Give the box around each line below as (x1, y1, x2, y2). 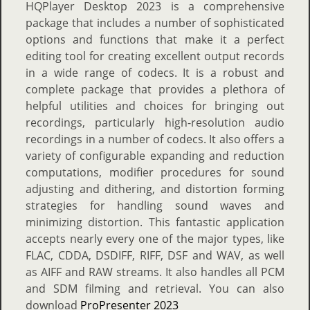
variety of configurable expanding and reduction (26, 148, 284, 163)
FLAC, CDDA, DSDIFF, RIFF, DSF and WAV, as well (26, 248, 284, 263)
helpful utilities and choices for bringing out (26, 98, 284, 113)
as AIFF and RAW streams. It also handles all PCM (26, 264, 284, 280)
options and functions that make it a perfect (26, 32, 284, 47)
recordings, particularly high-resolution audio (26, 115, 284, 130)
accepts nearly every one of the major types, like (26, 231, 284, 246)
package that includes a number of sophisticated (26, 15, 284, 30)
